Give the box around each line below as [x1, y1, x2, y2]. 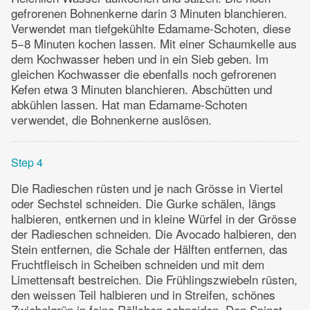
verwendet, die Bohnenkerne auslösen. [11, 111, 212, 129]
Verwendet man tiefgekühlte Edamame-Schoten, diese [11, 19, 291, 37]
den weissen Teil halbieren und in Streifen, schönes [11, 286, 275, 304]
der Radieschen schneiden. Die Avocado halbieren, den [11, 225, 296, 243]
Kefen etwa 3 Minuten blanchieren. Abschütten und [11, 80, 272, 98]
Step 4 [11, 154, 43, 171]
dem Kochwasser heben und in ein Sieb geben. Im [11, 50, 268, 68]
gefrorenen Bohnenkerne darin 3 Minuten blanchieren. [11, 4, 287, 22]
